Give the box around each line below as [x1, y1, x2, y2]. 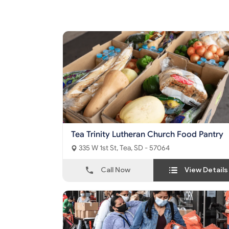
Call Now [101, 166, 130, 175]
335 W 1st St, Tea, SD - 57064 [120, 144, 170, 153]
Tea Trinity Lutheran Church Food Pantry [71, 129, 223, 140]
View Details [185, 166, 228, 175]
